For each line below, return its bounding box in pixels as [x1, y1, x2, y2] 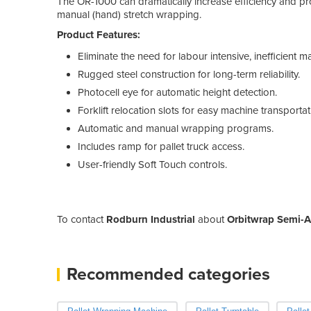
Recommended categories [67, 263, 270, 285]
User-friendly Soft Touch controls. [78, 158, 227, 171]
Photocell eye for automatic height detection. [78, 85, 277, 99]
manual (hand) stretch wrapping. [57, 8, 201, 21]
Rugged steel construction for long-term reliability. [78, 67, 300, 81]
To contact [57, 212, 106, 226]
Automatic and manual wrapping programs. [78, 121, 274, 135]
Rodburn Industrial [106, 212, 195, 226]
